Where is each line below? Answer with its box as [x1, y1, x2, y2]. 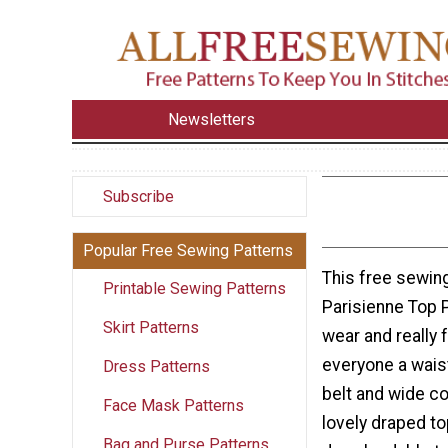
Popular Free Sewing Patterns [83, 240, 293, 260]
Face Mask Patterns [103, 395, 244, 415]
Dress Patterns [103, 356, 210, 376]
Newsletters [168, 109, 256, 129]
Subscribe [103, 186, 174, 206]
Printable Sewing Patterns [103, 278, 286, 298]
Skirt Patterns [103, 317, 199, 337]
